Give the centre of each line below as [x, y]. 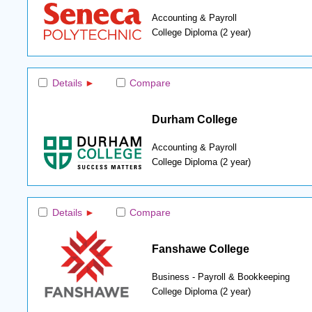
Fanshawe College [200, 248]
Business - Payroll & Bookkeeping [220, 277]
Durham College [194, 119]
